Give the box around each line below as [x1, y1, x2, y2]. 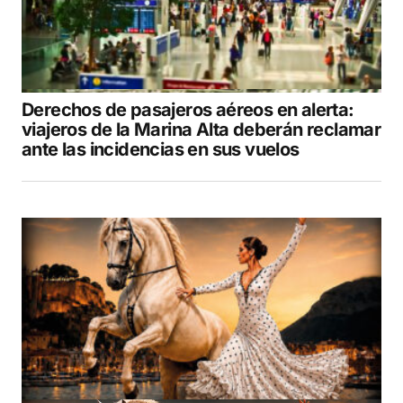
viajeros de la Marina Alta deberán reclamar [22, 119, 381, 141]
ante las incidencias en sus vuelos [22, 139, 300, 161]
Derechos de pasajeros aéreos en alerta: [22, 99, 354, 121]
